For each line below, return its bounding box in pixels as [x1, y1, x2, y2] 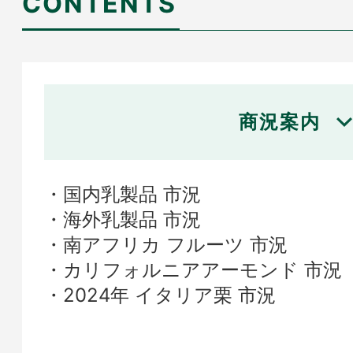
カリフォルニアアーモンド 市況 [63, 258, 342, 281]
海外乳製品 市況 [63, 208, 201, 231]
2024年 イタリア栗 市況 [63, 284, 276, 307]
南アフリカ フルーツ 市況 [63, 233, 288, 256]
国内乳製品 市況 [63, 183, 201, 206]
